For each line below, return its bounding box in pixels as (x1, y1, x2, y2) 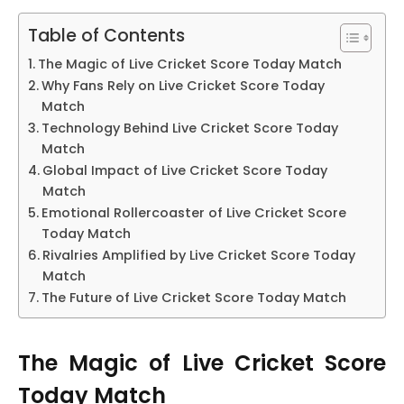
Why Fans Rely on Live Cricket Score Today (41, 77, 325, 95)
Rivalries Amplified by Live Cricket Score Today (41, 246, 355, 264)
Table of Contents (28, 23, 185, 49)
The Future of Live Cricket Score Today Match (41, 289, 346, 307)
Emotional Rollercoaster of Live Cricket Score (41, 204, 346, 222)
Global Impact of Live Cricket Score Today (41, 161, 327, 179)
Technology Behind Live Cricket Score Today (41, 119, 338, 137)
